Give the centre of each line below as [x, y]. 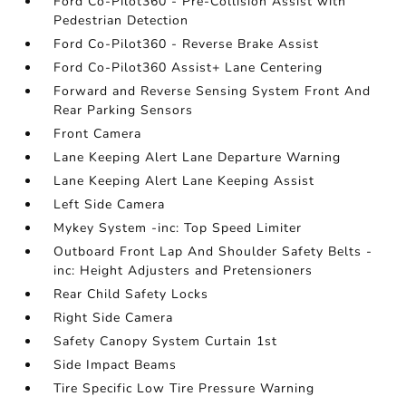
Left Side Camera [110, 204]
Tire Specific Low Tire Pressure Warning [184, 388]
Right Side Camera [114, 318]
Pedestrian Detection [121, 20]
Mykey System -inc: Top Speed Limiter [178, 228]
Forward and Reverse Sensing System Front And [213, 91]
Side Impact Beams [116, 365]
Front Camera [98, 134]
